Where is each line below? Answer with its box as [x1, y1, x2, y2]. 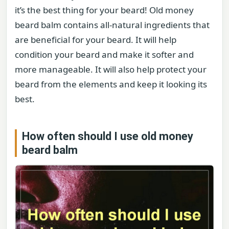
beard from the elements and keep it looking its [15, 78, 207, 90]
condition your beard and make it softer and [15, 48, 194, 60]
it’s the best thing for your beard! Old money [15, 4, 194, 16]
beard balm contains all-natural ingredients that [15, 18, 210, 31]
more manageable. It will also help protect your [15, 63, 207, 75]
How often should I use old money [22, 129, 193, 143]
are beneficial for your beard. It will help [15, 33, 176, 45]
